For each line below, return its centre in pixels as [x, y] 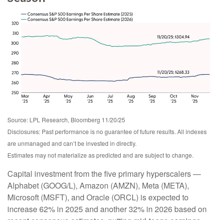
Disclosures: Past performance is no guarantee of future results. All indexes [107, 131]
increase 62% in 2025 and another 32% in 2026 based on [107, 209]
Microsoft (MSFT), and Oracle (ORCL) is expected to [98, 197]
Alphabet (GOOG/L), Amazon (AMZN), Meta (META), [98, 185]
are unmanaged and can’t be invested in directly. [72, 143]
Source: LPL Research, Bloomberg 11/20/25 [66, 120]
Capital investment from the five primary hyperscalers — [104, 174]
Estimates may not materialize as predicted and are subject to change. [100, 155]
